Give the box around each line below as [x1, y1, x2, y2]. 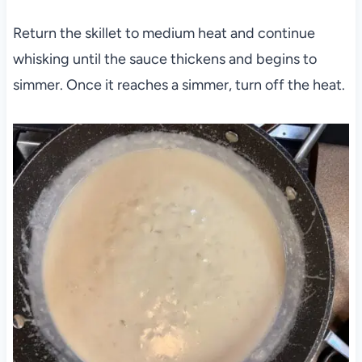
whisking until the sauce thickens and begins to [12, 50, 317, 69]
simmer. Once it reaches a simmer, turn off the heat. [12, 76, 345, 95]
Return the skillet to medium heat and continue [12, 24, 315, 43]
